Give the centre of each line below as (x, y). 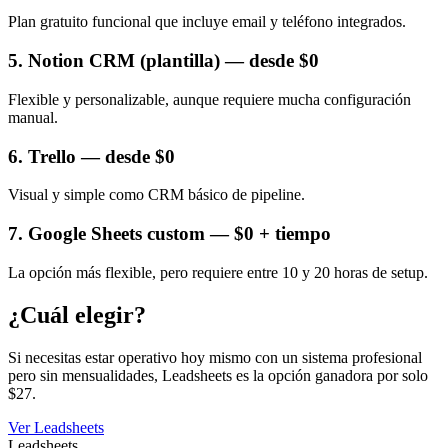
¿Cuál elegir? (77, 314)
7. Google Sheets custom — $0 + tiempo (169, 234)
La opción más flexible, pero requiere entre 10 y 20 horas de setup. (218, 272)
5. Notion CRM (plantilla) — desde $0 (163, 61)
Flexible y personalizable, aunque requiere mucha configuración (209, 99)
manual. (33, 117)
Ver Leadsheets (56, 427)
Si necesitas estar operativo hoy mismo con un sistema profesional (215, 357)
